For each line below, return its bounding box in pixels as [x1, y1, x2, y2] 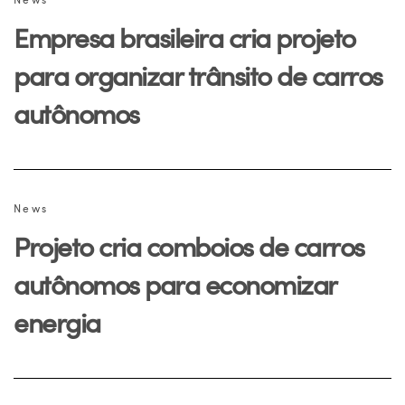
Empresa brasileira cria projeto [14, 18, 355, 56]
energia [14, 303, 100, 341]
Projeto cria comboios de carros [14, 227, 364, 265]
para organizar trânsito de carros [14, 56, 382, 94]
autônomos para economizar [14, 265, 336, 303]
